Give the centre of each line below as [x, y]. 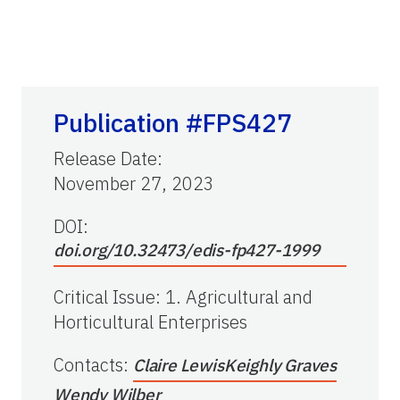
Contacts [88, 365]
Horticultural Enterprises [150, 322]
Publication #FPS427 [173, 123]
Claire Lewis [179, 366]
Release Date [105, 159]
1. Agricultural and [239, 297]
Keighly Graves [280, 366]
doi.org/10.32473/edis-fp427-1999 [187, 250]
